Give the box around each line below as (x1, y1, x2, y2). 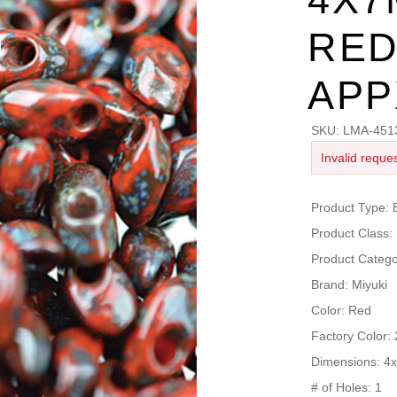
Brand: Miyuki (311, 277, 387, 292)
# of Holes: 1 (311, 380, 382, 394)
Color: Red (311, 303, 371, 317)
